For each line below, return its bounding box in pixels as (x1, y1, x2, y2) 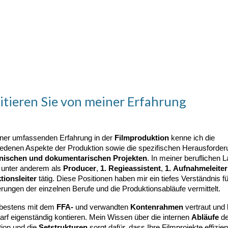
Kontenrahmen (130, 203, 183, 211)
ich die (191, 134, 215, 142)
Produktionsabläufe (122, 185, 186, 193)
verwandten (89, 203, 128, 211)
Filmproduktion (114, 134, 169, 142)
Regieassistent (108, 164, 161, 173)
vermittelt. (185, 185, 220, 193)
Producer (63, 164, 96, 173)
